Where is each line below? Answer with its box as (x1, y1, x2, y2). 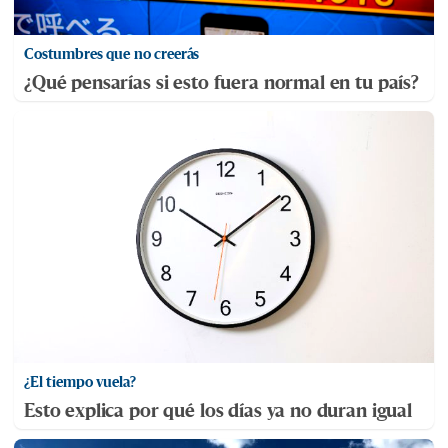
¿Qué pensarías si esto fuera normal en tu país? (24, 70, 419, 95)
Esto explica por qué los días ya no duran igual (24, 398, 412, 423)
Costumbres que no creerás (24, 43, 200, 65)
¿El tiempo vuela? (24, 371, 136, 393)
